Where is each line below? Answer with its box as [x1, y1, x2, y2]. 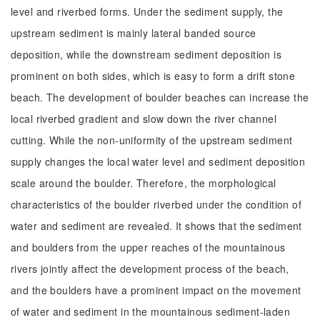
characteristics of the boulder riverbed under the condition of [11, 197, 302, 211]
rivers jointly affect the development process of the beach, [11, 261, 289, 276]
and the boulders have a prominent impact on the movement [11, 283, 301, 297]
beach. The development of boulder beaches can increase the [11, 90, 309, 104]
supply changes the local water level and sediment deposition [11, 154, 306, 169]
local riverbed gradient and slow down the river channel [11, 111, 277, 126]
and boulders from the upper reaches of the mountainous [11, 240, 286, 254]
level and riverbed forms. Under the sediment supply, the [11, 4, 284, 19]
